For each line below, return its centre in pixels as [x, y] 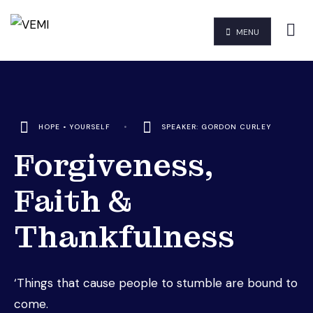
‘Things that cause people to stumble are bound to [156, 283]
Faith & [73, 201]
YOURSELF [90, 127]
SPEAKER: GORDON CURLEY [216, 127]
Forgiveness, [114, 166]
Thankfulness [124, 237]
